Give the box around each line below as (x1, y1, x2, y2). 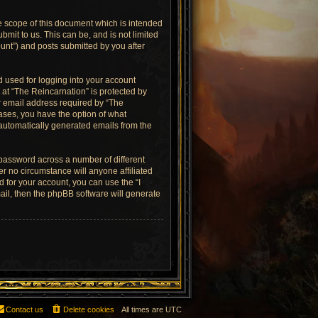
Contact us (6, 305, 43, 314)
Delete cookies (63, 305, 114, 314)
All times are (121, 305, 165, 314)
